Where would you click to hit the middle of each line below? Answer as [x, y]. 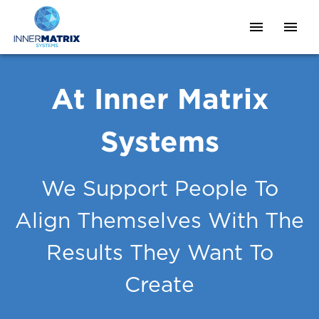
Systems [159, 141]
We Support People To [159, 189]
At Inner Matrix [159, 98]
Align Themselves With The [159, 221]
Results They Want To [159, 253]
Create [159, 286]
